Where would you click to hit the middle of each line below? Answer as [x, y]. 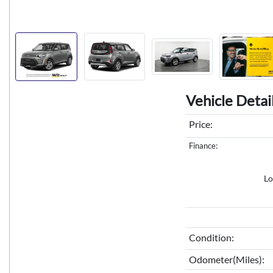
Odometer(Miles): [226, 260]
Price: [200, 124]
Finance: [203, 146]
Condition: [211, 238]
